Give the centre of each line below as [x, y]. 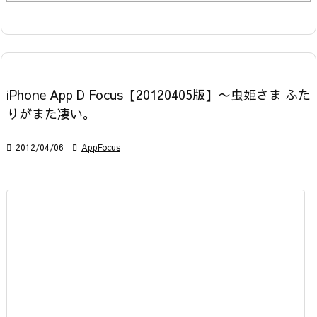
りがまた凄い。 [51, 114]
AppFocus [101, 148]
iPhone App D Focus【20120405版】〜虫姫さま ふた [158, 95]
